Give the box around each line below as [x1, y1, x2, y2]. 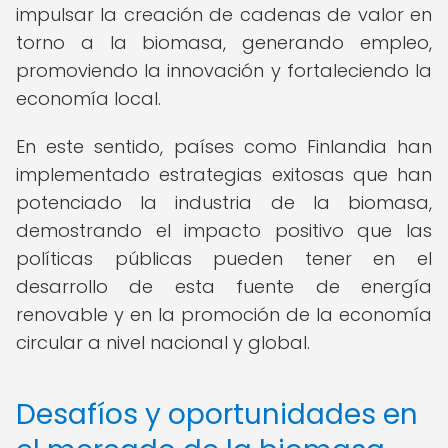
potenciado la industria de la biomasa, [16, 190, 432, 215]
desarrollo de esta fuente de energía [16, 274, 432, 299]
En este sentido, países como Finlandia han [16, 134, 432, 159]
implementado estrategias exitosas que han [16, 162, 432, 187]
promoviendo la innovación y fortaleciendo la [16, 58, 432, 83]
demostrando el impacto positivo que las [16, 218, 432, 243]
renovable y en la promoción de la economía [16, 302, 432, 327]
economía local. [16, 86, 161, 111]
